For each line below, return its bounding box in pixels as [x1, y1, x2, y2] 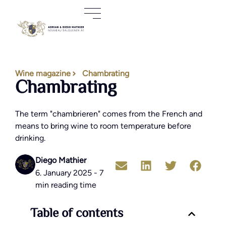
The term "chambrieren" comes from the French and [15, 109, 202, 119]
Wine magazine [15, 69, 71, 78]
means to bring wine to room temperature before [15, 121, 191, 131]
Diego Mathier [35, 155, 86, 165]
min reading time [35, 180, 96, 190]
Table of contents [30, 204, 123, 224]
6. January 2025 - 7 [35, 168, 104, 178]
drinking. [15, 133, 45, 143]
